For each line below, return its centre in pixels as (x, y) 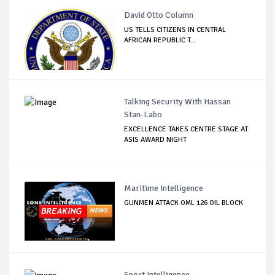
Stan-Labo (143, 114)
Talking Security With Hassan (178, 101)
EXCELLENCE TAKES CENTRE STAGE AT (186, 129)
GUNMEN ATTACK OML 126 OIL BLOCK (184, 203)
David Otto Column (159, 15)
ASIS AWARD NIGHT (156, 139)
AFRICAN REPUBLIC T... (160, 40)
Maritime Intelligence (164, 188)
